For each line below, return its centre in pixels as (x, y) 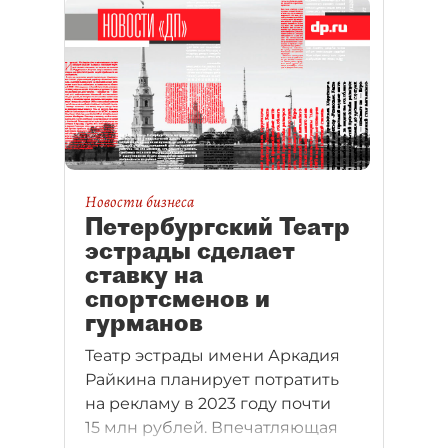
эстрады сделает (190, 250)
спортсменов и (177, 298)
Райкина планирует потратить (212, 380)
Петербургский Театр (217, 226)
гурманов (144, 322)
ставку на (144, 274)
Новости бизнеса (139, 202)
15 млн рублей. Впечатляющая (211, 428)
